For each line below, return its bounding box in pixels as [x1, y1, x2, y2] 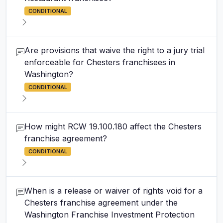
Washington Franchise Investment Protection [24, 210, 195, 220]
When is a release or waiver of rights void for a [24, 186, 203, 196]
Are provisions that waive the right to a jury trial [24, 45, 205, 55]
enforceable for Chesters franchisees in [24, 57, 175, 67]
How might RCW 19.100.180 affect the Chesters [24, 121, 202, 131]
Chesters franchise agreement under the [24, 198, 178, 208]
